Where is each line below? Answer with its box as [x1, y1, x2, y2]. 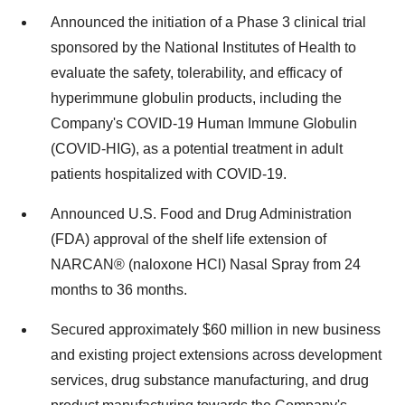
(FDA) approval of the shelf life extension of [51, 231, 326, 247]
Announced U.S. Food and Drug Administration [51, 206, 352, 221]
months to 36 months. [51, 282, 187, 297]
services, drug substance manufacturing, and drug [51, 372, 369, 388]
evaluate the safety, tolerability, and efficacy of [51, 65, 342, 80]
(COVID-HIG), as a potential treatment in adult [51, 141, 343, 156]
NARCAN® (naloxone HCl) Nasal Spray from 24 [51, 257, 361, 272]
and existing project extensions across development [51, 347, 381, 363]
